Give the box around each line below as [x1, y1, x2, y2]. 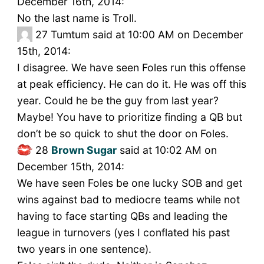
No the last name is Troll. [16, 12, 137, 25]
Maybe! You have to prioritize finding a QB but [16, 111, 242, 124]
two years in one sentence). [16, 243, 151, 256]
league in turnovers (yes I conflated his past [16, 226, 230, 239]
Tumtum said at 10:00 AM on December [50, 28, 243, 41]
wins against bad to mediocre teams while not [16, 193, 240, 206]
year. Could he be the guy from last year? [16, 94, 219, 107]
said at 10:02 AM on [116, 144, 217, 157]
